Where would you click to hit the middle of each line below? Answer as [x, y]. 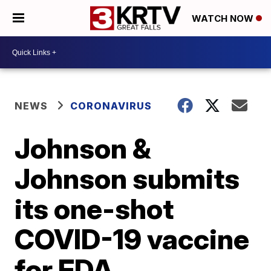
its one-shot [94, 209]
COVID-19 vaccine [132, 239]
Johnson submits [127, 178]
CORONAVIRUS [111, 106]
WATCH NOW [224, 19]
